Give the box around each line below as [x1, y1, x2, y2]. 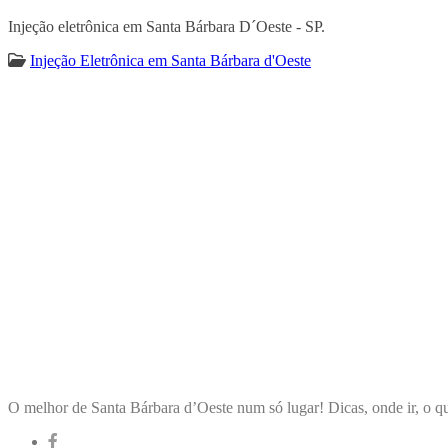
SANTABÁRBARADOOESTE [105, 359, 315, 381]
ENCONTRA [8, 359, 105, 381]
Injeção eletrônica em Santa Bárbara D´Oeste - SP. [8, 17, 325, 35]
